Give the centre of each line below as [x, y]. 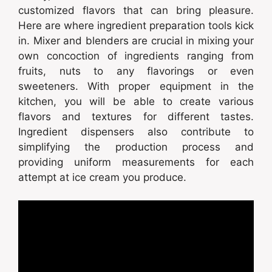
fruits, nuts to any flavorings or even [136, 71]
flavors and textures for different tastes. [136, 116]
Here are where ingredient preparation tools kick [136, 25]
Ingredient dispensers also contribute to [136, 131]
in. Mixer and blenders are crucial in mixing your [136, 40]
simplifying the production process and [136, 147]
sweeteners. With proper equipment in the [136, 86]
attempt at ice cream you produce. [102, 177]
